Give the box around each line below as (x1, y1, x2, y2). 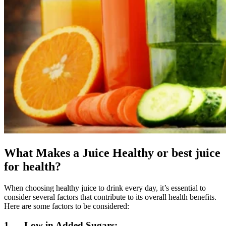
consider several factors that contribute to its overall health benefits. (4, 192, 216, 201)
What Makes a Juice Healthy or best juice (4, 146, 220, 159)
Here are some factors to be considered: (4, 201, 129, 210)
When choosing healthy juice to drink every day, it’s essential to (4, 183, 206, 192)
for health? (4, 159, 61, 173)
